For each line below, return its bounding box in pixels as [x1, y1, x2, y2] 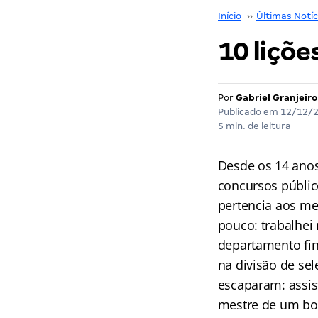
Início [217, 11, 241, 21]
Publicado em [217, 106, 280, 117]
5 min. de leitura [217, 121, 291, 131]
